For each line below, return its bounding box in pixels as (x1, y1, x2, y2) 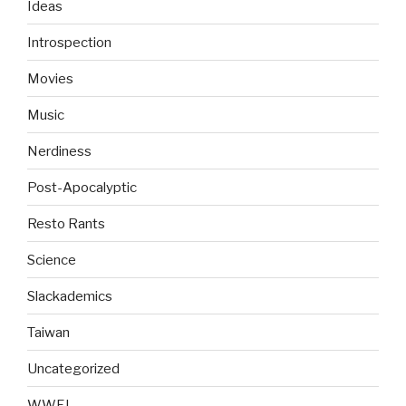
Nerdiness (27, 142, 92, 159)
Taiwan (27, 324, 70, 341)
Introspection (27, 34, 111, 51)
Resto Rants (27, 215, 105, 232)
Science (27, 251, 76, 268)
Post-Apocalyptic (27, 179, 137, 196)
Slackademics (27, 287, 112, 304)
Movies (27, 70, 73, 87)
